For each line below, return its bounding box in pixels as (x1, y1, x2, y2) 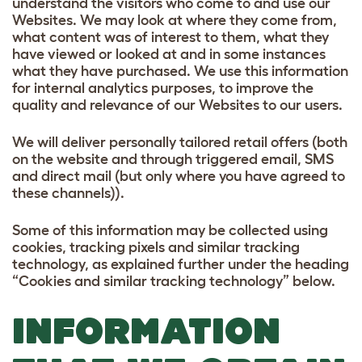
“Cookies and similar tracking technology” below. (12, 272, 335, 289)
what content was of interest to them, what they (12, 28, 329, 45)
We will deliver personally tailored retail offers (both (12, 133, 347, 150)
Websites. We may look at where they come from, (12, 11, 337, 28)
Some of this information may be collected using (12, 221, 328, 238)
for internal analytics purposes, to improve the (12, 79, 314, 96)
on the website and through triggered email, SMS (12, 150, 334, 167)
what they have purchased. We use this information (12, 62, 348, 79)
